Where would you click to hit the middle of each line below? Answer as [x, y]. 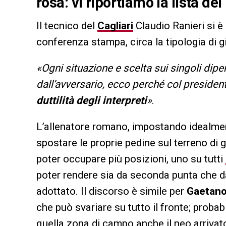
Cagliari [115, 26]
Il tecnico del [67, 26]
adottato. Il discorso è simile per [111, 191]
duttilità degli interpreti [92, 101]
